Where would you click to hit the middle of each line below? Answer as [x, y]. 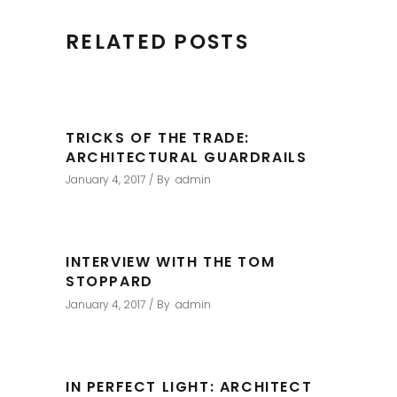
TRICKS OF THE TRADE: [158, 138]
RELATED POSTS [157, 42]
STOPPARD [109, 282]
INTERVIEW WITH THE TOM [171, 262]
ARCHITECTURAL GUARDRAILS [187, 158]
